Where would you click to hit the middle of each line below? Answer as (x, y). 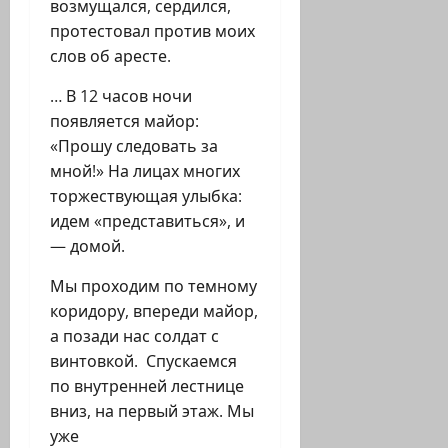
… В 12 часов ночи (121, 96)
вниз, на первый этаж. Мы (152, 411)
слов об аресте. (110, 56)
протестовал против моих (152, 31)
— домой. (87, 246)
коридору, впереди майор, (154, 311)
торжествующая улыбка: (146, 196)
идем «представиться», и (147, 221)
